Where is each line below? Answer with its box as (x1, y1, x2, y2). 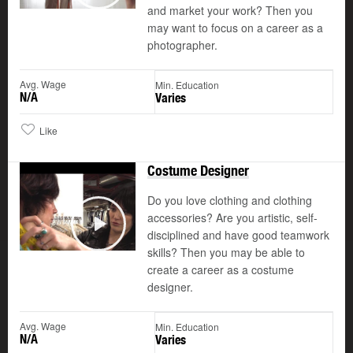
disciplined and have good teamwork (147, 227, 329, 243)
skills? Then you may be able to (147, 244, 305, 261)
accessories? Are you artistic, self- (147, 210, 318, 226)
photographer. (147, 37, 217, 54)
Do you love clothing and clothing (147, 192, 312, 209)
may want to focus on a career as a (147, 20, 323, 36)
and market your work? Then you (147, 2, 313, 19)
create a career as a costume (147, 262, 294, 278)
